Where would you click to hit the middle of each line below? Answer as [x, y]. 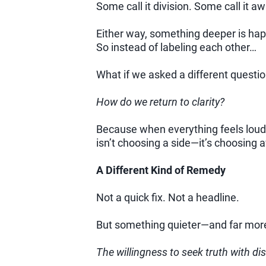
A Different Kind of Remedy [161, 170]
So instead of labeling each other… [176, 47]
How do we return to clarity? [160, 102]
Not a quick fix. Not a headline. [167, 198]
